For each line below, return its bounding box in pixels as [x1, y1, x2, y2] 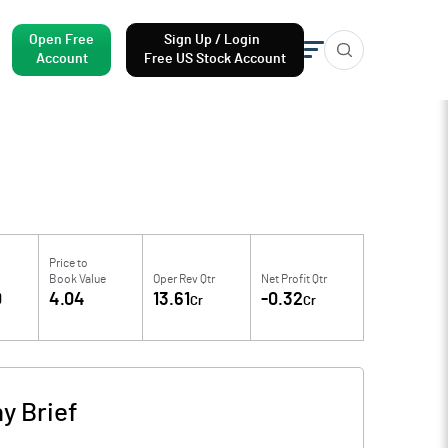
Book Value [49, 273, 107, 285]
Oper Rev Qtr [152, 273, 215, 285]
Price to [49, 257, 89, 269]
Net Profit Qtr [261, 273, 328, 285]
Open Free [29, 33, 94, 47]
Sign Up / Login [164, 33, 266, 47]
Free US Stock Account [144, 52, 286, 66]
